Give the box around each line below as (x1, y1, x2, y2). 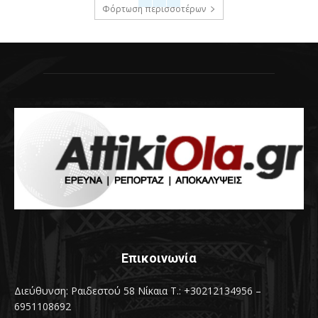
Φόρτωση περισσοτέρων (102, 3, 206, 16)
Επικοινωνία (121, 250, 197, 265)
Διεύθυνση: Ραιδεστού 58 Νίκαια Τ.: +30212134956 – (14, 283, 261, 297)
